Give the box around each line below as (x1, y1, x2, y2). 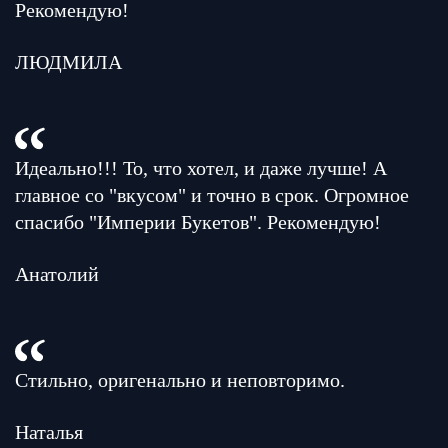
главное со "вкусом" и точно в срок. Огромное (15, 184, 409, 206)
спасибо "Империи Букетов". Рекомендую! (15, 211, 381, 233)
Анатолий (15, 263, 99, 285)
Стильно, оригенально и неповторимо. (15, 369, 345, 391)
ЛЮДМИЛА (15, 51, 122, 73)
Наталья (15, 421, 83, 443)
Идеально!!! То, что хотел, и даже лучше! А (15, 157, 387, 179)
